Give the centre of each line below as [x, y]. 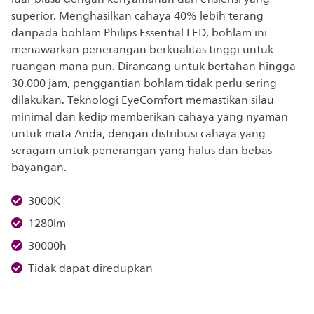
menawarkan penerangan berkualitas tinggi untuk [142, 50]
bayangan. [40, 168]
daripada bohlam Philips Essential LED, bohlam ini [139, 33]
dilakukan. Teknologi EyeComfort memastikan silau [143, 100]
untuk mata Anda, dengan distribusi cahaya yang [138, 134]
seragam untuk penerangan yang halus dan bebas [142, 151]
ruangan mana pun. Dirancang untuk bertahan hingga [153, 67]
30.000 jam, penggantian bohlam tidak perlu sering [144, 83]
